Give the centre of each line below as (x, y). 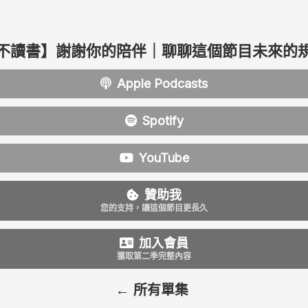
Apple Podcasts (162, 84)
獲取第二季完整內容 (154, 256)
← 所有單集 (152, 290)
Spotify (163, 121)
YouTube (164, 158)
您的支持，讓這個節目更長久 (154, 208)
